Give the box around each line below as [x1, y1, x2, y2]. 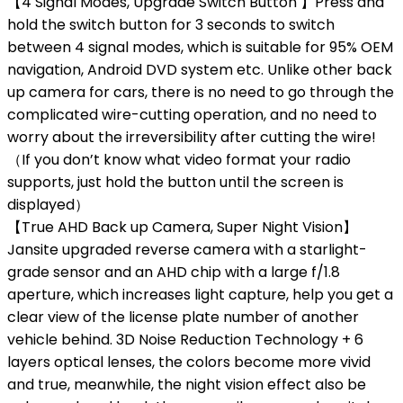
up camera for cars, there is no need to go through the [7, 82, 394, 103]
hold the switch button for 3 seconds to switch [7, 14, 335, 35]
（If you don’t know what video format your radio [7, 149, 351, 170]
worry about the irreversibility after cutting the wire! [7, 127, 376, 148]
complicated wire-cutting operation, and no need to [7, 104, 377, 125]
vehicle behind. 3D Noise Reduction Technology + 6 [7, 329, 363, 350]
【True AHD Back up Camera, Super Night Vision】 [7, 217, 357, 237]
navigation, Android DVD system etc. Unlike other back [7, 59, 392, 80]
